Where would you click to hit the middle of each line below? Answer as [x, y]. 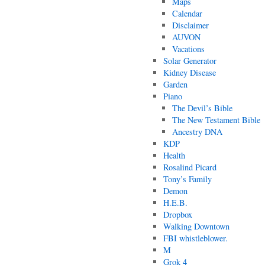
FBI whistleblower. [195, 238]
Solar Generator [190, 61]
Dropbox [177, 214]
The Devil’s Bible [203, 108]
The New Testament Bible [216, 120]
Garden [175, 84]
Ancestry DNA [198, 132]
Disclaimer [191, 25]
